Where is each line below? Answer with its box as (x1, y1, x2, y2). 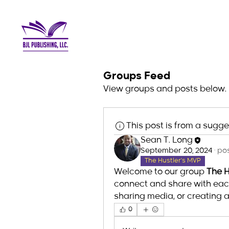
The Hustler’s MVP (145, 158, 201, 164)
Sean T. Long (141, 136, 193, 145)
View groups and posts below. (103, 85, 226, 94)
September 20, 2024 (141, 147, 212, 154)
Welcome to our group (114, 168, 207, 176)
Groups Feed (103, 72, 170, 82)
